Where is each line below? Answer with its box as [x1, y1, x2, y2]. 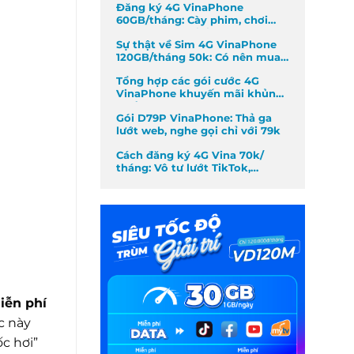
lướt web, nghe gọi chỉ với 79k [116, 124, 281, 137]
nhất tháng [116, 100, 177, 113]
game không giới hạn [116, 27, 233, 40]
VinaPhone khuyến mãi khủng [116, 88, 283, 100]
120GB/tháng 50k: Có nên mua [116, 51, 281, 63]
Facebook [116, 174, 170, 186]
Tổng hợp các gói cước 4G [116, 75, 259, 88]
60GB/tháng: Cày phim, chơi [116, 14, 268, 27]
